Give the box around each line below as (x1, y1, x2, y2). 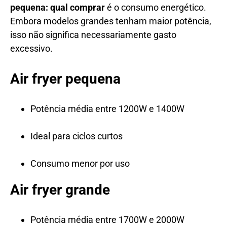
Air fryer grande (10, 181, 110, 198)
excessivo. (10, 43, 53, 54)
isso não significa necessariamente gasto (10, 29, 176, 40)
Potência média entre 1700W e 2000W (30, 214, 184, 225)
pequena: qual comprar (10, 2, 105, 13)
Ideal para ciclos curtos (30, 130, 123, 141)
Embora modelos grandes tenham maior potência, (10, 15, 211, 26)
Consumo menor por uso (30, 158, 130, 169)
